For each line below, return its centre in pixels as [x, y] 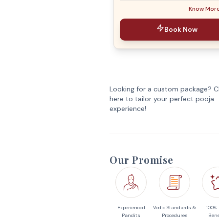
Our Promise [142, 160]
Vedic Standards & [175, 208]
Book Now [181, 29]
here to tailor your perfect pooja [162, 99]
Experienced [131, 208]
